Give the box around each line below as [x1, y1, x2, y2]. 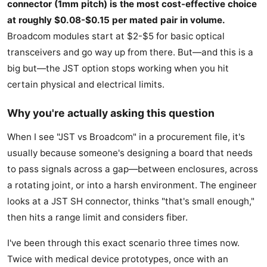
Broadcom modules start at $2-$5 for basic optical [7, 30, 225, 42]
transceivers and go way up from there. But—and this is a [7, 46, 253, 58]
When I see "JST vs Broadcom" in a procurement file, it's [7, 131, 245, 143]
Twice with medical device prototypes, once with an [7, 253, 228, 265]
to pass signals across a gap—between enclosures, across [7, 163, 258, 175]
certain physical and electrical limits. [7, 79, 164, 91]
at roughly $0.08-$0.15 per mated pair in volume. [7, 14, 225, 26]
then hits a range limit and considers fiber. [7, 212, 188, 223]
